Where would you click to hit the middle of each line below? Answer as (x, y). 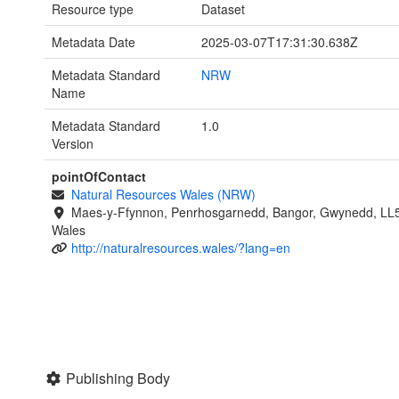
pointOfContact (99, 177)
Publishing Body (118, 379)
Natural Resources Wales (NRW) (163, 195)
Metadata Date (94, 42)
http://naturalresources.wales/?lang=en (180, 248)
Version (73, 144)
